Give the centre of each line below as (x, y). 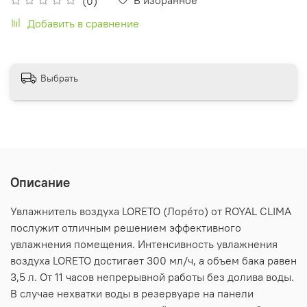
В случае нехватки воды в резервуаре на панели (132, 293)
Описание (40, 182)
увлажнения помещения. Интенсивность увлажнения (144, 244)
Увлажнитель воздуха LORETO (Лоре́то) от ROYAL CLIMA (151, 211)
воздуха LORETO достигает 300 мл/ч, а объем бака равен (153, 260)
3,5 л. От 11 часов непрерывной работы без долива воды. (152, 277)
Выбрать (59, 78)
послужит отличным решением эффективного (126, 227)
